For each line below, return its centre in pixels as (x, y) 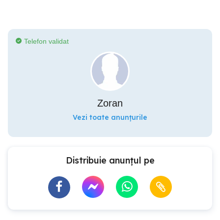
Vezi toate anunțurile (110, 117)
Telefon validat (46, 41)
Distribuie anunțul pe (110, 160)
